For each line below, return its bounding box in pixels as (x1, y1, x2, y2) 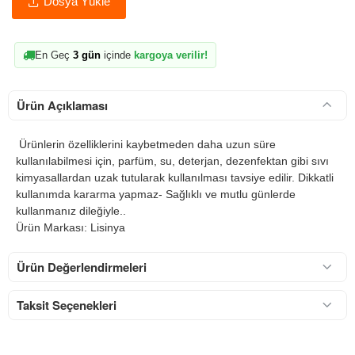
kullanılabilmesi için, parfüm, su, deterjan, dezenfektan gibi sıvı (16, 154, 329, 167)
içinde (101, 48, 134, 61)
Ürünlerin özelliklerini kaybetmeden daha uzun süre (16, 137, 276, 151)
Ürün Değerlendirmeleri (17, 258, 147, 276)
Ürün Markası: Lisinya (16, 220, 125, 234)
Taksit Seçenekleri (17, 296, 116, 314)
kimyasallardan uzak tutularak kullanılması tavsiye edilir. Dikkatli (16, 170, 334, 184)
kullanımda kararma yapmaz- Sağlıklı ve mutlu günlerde (16, 187, 296, 200)
